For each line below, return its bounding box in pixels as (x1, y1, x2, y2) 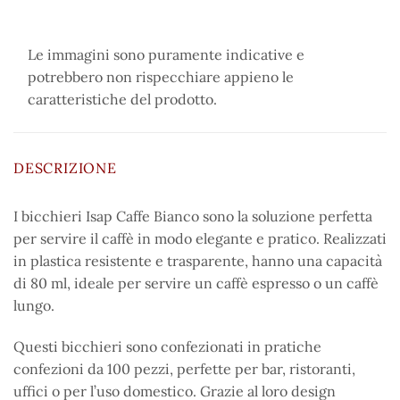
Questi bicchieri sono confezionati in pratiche (13, 337, 321, 355)
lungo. (13, 296, 54, 315)
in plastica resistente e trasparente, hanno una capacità (13, 252, 382, 271)
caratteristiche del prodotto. (28, 90, 217, 109)
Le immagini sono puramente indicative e (28, 46, 304, 64)
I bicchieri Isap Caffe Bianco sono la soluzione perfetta (13, 207, 372, 226)
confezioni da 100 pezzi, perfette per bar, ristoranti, (13, 359, 355, 378)
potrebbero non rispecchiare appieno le (28, 68, 294, 87)
